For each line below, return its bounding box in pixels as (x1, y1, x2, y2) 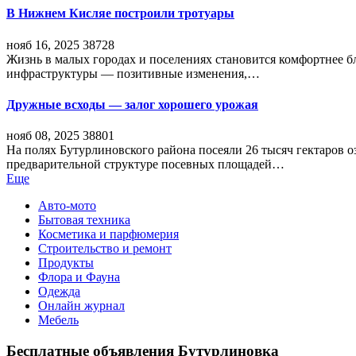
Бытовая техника (38, 213, 130, 227)
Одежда (38, 284, 80, 299)
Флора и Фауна (38, 270, 120, 284)
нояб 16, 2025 (6, 37, 79, 52)
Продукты (38, 256, 94, 270)
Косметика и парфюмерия (38, 227, 179, 242)
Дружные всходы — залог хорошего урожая (6, 97, 258, 111)
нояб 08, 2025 (6, 129, 79, 143)
